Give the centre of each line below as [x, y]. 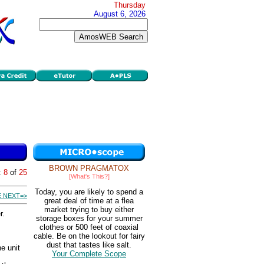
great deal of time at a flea [89, 201]
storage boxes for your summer [89, 219]
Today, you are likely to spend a [89, 192]
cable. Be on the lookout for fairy [89, 236]
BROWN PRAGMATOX [89, 168]
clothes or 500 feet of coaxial [89, 227]
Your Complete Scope [89, 254]
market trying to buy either [89, 210]
